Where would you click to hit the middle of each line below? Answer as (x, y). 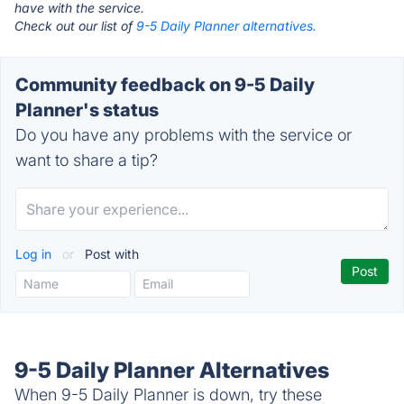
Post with (110, 254)
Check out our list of (75, 26)
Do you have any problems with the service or (184, 135)
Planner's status (87, 110)
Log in (35, 254)
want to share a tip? (87, 160)
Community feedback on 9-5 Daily (165, 85)
